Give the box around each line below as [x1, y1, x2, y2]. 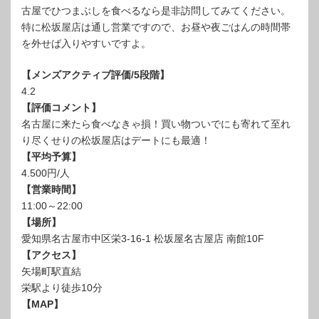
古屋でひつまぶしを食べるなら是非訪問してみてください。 [21, 5, 291, 17]
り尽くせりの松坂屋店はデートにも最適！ [21, 135, 211, 147]
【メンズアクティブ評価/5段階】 [21, 69, 169, 81]
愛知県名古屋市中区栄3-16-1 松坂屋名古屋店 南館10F [21, 233, 264, 245]
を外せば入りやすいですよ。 [21, 38, 151, 50]
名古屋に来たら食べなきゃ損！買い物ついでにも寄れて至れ [21, 118, 291, 130]
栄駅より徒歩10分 [21, 282, 103, 294]
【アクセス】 [21, 249, 81, 261]
